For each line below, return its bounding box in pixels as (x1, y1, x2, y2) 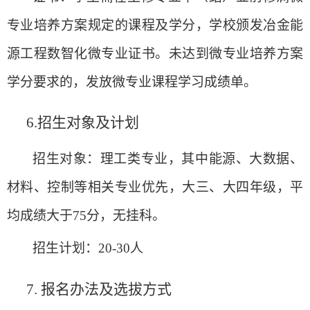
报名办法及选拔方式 (41, 280, 172, 298)
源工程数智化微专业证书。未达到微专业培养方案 (7, 46, 303, 61)
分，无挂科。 (86, 208, 165, 224)
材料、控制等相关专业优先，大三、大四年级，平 (7, 180, 303, 195)
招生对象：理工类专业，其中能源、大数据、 (33, 152, 303, 167)
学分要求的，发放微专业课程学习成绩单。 (7, 74, 257, 89)
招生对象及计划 (37, 114, 139, 131)
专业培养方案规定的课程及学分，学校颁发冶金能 (7, 17, 303, 33)
